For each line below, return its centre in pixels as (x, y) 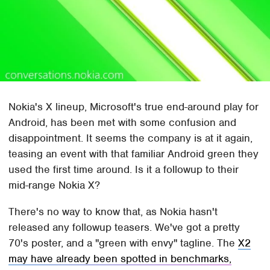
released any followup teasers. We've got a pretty (124, 227)
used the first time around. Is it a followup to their (124, 169)
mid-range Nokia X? (55, 185)
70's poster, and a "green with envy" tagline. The (124, 243)
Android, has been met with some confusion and (123, 122)
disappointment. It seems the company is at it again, (131, 138)
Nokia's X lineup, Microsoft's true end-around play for (134, 106)
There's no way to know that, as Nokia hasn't (113, 211)
